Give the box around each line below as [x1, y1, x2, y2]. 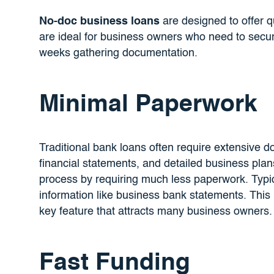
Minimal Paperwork [39, 93, 257, 117]
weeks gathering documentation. [39, 48, 198, 59]
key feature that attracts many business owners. [39, 206, 272, 217]
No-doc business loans [39, 16, 160, 28]
